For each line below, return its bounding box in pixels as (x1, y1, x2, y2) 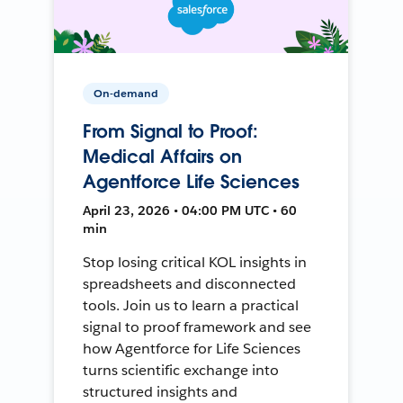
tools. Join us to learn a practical (83, 295, 299, 315)
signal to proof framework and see (83, 317, 311, 336)
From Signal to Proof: (83, 119, 258, 143)
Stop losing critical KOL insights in (83, 252, 307, 272)
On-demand (94, 85, 159, 101)
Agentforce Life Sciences (83, 169, 300, 193)
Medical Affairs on (83, 144, 243, 168)
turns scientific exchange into (83, 360, 279, 380)
